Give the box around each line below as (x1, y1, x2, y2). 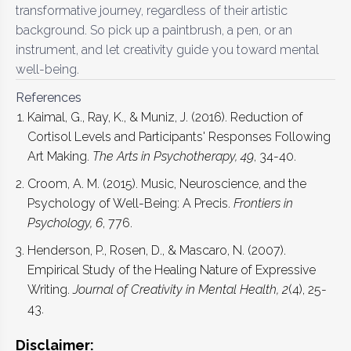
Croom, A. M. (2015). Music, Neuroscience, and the (27, 175, 306, 191)
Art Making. (27, 148, 92, 164)
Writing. (27, 281, 73, 297)
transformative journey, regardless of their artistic (16, 2, 288, 18)
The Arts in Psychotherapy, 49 (92, 148, 254, 164)
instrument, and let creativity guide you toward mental (16, 42, 319, 57)
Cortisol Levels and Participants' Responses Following (27, 128, 331, 144)
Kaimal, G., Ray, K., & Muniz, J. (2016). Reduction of (27, 109, 303, 125)
